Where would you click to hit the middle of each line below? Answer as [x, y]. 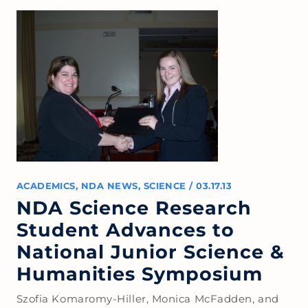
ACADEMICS [46, 186]
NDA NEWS [109, 186]
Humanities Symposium [140, 274]
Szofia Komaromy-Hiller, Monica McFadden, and [147, 298]
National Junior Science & [151, 252]
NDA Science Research [134, 208]
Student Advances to [125, 230]
